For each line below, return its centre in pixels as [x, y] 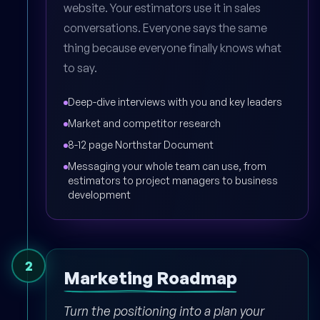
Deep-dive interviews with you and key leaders [175, 101]
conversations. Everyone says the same [165, 27]
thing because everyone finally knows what [172, 47]
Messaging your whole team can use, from [167, 166]
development [99, 194]
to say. [80, 67]
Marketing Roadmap [150, 277]
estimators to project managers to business [173, 180]
